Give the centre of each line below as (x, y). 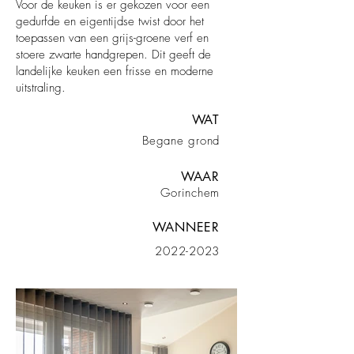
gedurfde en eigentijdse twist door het (110, 21)
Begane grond (181, 141)
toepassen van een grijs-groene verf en (112, 38)
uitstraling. (41, 88)
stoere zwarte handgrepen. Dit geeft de (113, 55)
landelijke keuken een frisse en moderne (115, 71)
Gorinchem (190, 193)
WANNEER (186, 227)
